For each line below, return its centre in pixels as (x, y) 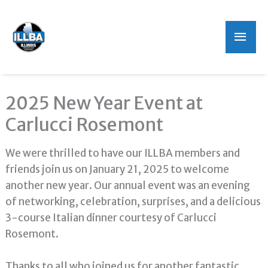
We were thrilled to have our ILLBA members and (123, 153)
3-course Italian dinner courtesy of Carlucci (111, 218)
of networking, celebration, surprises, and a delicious (133, 202)
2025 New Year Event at (104, 103)
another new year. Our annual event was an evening (128, 185)
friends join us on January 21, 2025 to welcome (118, 169)
